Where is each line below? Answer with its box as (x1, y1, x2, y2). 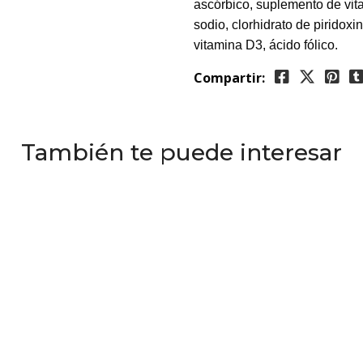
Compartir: (194, 69, 265, 87)
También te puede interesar (21, 139, 342, 166)
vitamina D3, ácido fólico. (194, 38, 338, 52)
